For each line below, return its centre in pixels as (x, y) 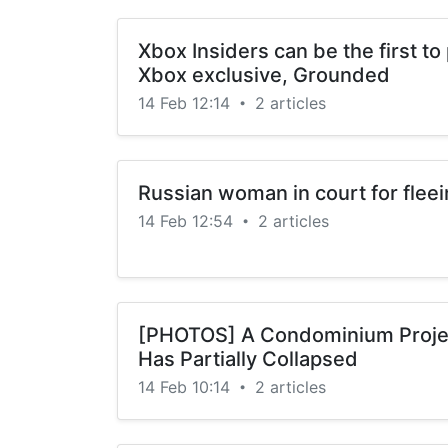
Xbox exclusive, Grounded (264, 75)
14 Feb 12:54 (188, 221)
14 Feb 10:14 (186, 387)
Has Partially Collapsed (248, 359)
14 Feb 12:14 (186, 103)
